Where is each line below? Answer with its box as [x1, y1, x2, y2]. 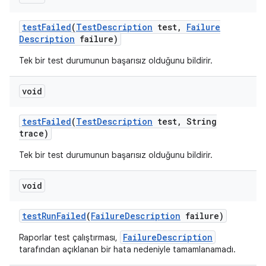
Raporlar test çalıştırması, [19, 232, 120, 243]
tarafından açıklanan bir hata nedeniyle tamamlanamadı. [19, 244, 236, 255]
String [182, 116, 217, 127]
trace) [19, 128, 49, 139]
